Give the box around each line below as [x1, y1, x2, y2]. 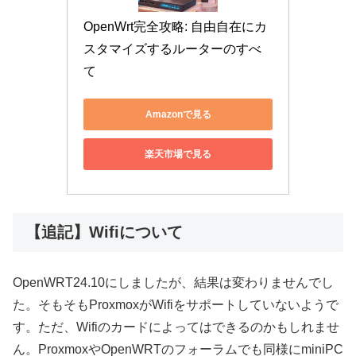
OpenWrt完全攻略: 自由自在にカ [83, 20, 267, 34]
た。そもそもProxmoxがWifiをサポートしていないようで [13, 297, 339, 311]
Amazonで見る [145, 108, 211, 120]
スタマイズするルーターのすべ [83, 42, 261, 56]
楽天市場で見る [145, 148, 211, 160]
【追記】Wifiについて [25, 222, 183, 241]
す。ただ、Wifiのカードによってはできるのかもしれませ [13, 319, 339, 334]
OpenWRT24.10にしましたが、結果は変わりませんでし [13, 275, 334, 289]
